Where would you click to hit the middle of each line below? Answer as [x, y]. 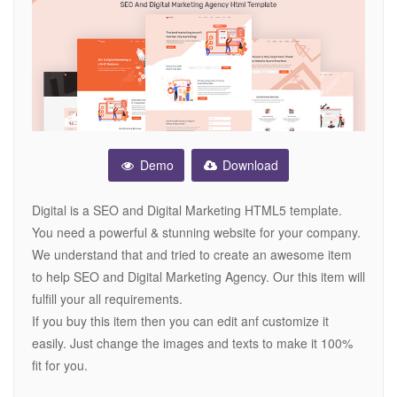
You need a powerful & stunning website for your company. [196, 233]
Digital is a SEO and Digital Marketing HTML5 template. [187, 210]
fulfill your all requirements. [107, 299]
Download [249, 165]
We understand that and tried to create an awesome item [192, 255]
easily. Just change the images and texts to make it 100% [192, 343]
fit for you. [60, 366]
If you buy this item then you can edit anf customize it [180, 321]
